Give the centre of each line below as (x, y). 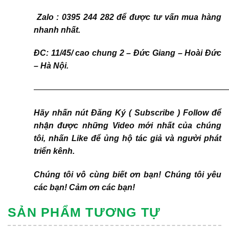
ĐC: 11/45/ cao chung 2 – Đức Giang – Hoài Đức (127, 53)
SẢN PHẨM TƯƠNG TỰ (84, 212)
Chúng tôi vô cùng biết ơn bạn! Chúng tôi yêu (127, 174)
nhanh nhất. (57, 30)
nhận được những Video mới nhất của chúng (127, 126)
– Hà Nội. (51, 66)
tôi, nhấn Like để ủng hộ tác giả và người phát (127, 139)
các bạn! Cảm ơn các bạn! (84, 187)
